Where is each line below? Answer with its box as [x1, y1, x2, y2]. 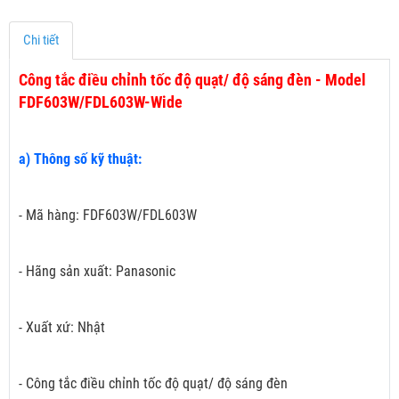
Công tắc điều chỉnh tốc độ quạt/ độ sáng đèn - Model [19, 70, 366, 90]
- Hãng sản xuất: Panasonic [19, 263, 175, 281]
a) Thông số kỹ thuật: [19, 151, 145, 168]
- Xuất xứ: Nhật [19, 319, 105, 337]
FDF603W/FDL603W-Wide [19, 93, 183, 112]
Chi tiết [23, 32, 59, 49]
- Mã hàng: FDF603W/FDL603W [19, 207, 197, 224]
